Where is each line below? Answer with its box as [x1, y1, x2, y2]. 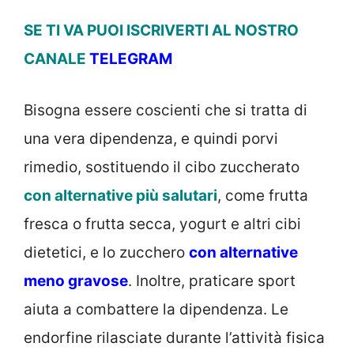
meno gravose [24, 271, 128, 290]
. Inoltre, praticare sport [128, 271, 296, 290]
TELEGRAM [89, 50, 172, 69]
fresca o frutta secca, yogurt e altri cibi [24, 214, 301, 233]
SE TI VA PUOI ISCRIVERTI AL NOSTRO [24, 21, 299, 40]
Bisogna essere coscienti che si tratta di [24, 100, 307, 119]
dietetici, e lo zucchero [24, 243, 189, 262]
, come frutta [217, 186, 308, 205]
